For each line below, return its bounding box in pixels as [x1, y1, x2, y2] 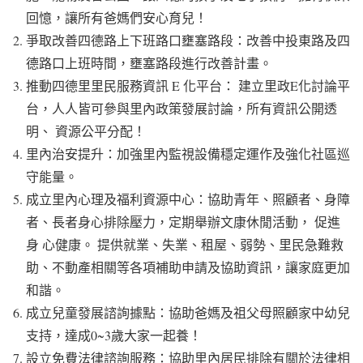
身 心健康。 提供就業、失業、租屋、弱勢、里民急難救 [26, 235, 344, 253]
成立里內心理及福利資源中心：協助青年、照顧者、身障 [26, 190, 350, 207]
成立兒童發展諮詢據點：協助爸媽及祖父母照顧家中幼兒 [26, 303, 350, 321]
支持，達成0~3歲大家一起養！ [26, 326, 202, 344]
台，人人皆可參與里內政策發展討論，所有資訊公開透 [26, 99, 337, 117]
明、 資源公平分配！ [26, 122, 146, 139]
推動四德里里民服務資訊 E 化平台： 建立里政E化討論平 [26, 76, 350, 94]
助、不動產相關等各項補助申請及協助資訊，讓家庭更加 [26, 258, 350, 275]
